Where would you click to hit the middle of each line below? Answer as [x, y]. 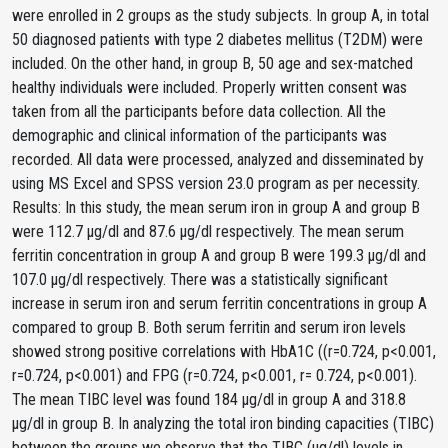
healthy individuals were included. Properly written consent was [209, 87]
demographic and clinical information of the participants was [199, 135]
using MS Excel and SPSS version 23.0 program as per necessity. [216, 183]
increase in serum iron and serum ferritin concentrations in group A [219, 303]
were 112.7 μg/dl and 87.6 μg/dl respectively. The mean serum [208, 231]
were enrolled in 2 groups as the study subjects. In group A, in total [220, 15]
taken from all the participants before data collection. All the [199, 111]
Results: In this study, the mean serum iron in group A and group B [216, 207]
